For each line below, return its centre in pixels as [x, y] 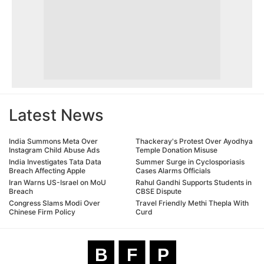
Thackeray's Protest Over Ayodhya [194, 141]
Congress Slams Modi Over [55, 203]
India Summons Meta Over [53, 141]
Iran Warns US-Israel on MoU [57, 182]
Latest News [56, 115]
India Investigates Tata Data [55, 161]
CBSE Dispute [159, 191]
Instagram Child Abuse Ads [54, 150]
